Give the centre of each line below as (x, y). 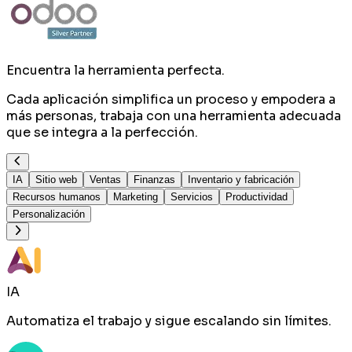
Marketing (136, 197)
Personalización (49, 214)
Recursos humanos (57, 197)
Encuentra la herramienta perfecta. (115, 70)
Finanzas (154, 180)
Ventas (105, 180)
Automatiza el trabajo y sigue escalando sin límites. (169, 321)
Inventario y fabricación (241, 180)
